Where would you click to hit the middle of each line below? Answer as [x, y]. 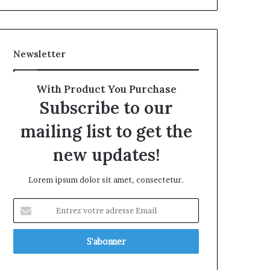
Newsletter [40, 54]
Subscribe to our [106, 108]
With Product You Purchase [106, 89]
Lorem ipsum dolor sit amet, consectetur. [106, 180]
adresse [27, 229]
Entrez [26, 204]
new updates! [106, 155]
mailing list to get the [106, 132]
